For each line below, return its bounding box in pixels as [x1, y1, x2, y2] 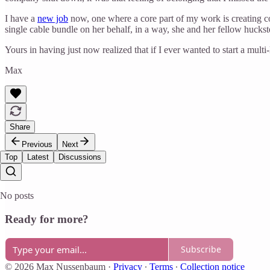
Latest [27, 152, 49, 162]
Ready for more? [5, 213, 89, 225]
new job [37, 13, 68, 24]
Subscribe [181, 243, 221, 256]
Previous [22, 140, 52, 149]
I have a [5, 13, 37, 24]
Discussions [58, 152, 101, 162]
